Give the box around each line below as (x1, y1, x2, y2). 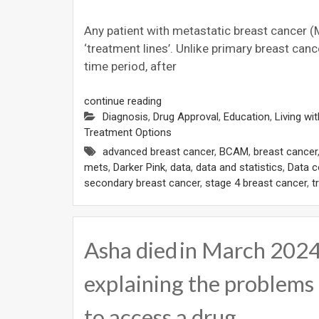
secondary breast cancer (84, 176, 200, 189)
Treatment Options (84, 125, 172, 139)
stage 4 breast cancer (205, 176, 307, 189)
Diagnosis (103, 110, 148, 123)
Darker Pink (113, 160, 165, 174)
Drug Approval (153, 110, 219, 123)
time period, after (84, 58, 177, 73)
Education (224, 110, 270, 123)
